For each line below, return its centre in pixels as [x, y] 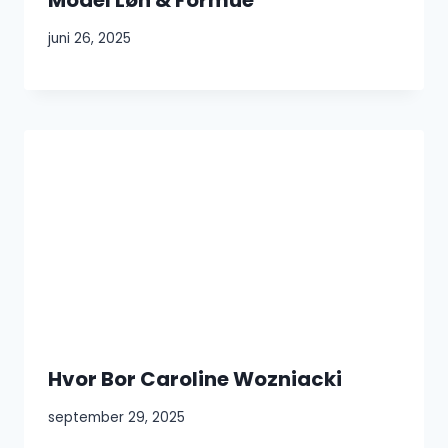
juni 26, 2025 [89, 39]
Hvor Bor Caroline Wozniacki [195, 378]
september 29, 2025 [116, 418]
